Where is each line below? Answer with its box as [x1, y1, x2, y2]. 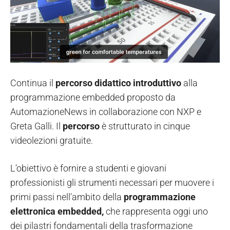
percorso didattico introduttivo [55, 77, 183, 88]
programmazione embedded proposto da [10, 91, 176, 103]
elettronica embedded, [10, 205, 104, 217]
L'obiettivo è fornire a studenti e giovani [10, 162, 166, 174]
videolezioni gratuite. [10, 135, 93, 146]
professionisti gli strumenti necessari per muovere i [10, 177, 214, 188]
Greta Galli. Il [10, 120, 63, 131]
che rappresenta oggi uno [104, 205, 208, 217]
